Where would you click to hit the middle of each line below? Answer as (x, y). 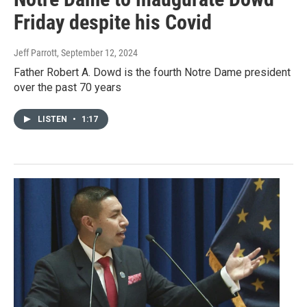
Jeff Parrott (35, 53)
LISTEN (53, 120)
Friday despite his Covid (113, 23)
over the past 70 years (67, 88)
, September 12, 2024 (97, 53)
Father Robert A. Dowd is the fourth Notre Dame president (152, 73)
